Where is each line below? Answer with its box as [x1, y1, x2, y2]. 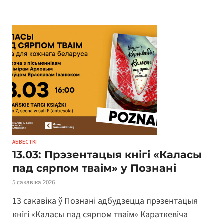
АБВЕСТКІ [12, 138, 37, 145]
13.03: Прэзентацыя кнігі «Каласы [12, 148, 202, 161]
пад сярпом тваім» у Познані [12, 161, 176, 174]
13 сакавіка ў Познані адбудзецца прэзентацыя [12, 195, 198, 208]
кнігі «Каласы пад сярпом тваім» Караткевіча [12, 208, 188, 221]
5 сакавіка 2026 [12, 177, 55, 187]
